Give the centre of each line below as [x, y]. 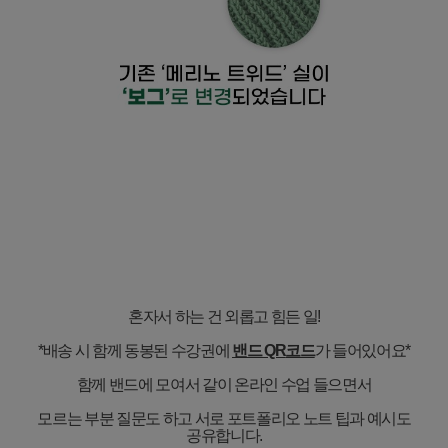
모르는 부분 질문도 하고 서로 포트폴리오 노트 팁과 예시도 [224, 418]
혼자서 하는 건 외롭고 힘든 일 [222, 316]
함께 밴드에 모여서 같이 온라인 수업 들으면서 [224, 384]
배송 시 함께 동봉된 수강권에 [137, 350]
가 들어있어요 [360, 350]
